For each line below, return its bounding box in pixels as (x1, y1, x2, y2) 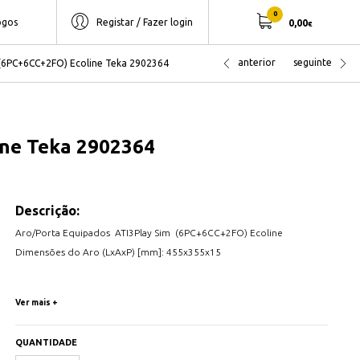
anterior (238, 57, 276, 67)
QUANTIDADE (14, 337, 77, 348)
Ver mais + (14, 298, 58, 308)
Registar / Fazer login (96, 16, 193, 27)
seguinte (293, 57, 332, 67)
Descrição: (14, 203, 80, 219)
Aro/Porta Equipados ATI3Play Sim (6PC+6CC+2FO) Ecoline (14, 227, 285, 239)
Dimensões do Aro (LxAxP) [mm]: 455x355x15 (14, 247, 221, 258)
